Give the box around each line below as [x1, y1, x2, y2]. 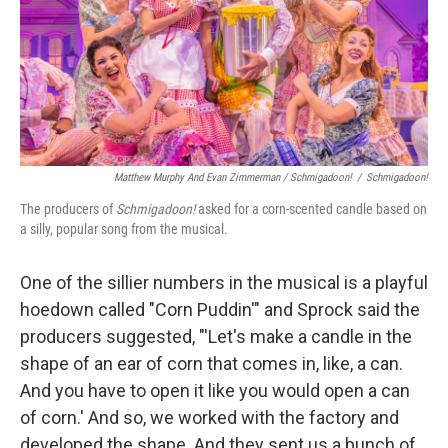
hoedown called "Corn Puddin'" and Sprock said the [20, 299, 420, 320]
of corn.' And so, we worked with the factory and [20, 407, 399, 428]
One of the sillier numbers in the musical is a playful [20, 272, 428, 293]
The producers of [20, 201, 116, 217]
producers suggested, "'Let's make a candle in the [20, 326, 412, 347]
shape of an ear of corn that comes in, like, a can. [20, 353, 403, 374]
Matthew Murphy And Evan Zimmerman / [114, 171, 290, 184]
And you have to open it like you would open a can [20, 380, 410, 401]
